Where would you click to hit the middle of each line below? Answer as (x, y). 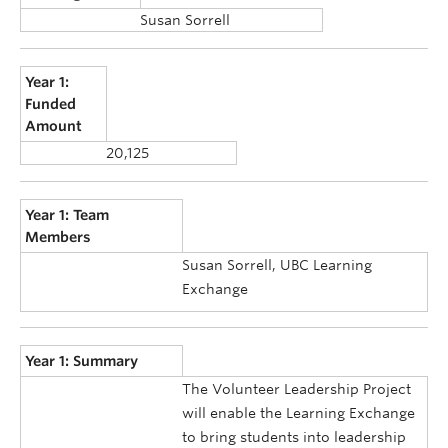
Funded (51, 104)
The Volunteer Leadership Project (296, 389)
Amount (54, 126)
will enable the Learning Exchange (298, 413)
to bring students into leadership (294, 437)
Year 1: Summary (82, 361)
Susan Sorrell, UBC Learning (277, 264)
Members (58, 236)
